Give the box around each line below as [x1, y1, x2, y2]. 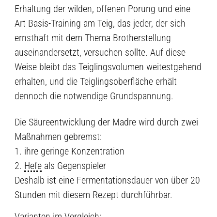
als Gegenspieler [42, 160, 106, 172]
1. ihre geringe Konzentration [15, 145, 124, 157]
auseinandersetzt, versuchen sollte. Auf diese [15, 46, 186, 58]
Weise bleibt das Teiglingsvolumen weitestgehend [15, 61, 201, 73]
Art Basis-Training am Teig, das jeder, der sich [15, 17, 186, 29]
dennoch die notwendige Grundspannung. [15, 90, 173, 102]
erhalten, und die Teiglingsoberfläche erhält [15, 75, 177, 87]
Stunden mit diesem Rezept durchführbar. [15, 189, 172, 201]
